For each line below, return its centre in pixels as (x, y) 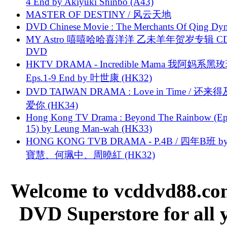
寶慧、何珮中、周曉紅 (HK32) (90, 155)
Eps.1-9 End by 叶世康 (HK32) (89, 78)
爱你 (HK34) (52, 105)
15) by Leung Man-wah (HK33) (89, 128)
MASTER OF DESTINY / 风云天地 (99, 14)
